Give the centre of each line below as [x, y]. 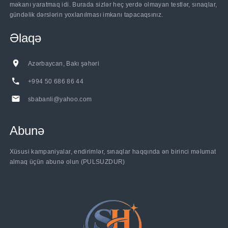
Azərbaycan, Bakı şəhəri [64, 64]
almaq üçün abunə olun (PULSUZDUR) [67, 162]
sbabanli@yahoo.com [60, 99]
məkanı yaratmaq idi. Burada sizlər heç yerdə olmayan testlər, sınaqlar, [113, 5]
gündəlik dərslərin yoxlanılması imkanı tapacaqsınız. [86, 15]
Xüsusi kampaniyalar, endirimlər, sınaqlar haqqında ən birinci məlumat [113, 152]
